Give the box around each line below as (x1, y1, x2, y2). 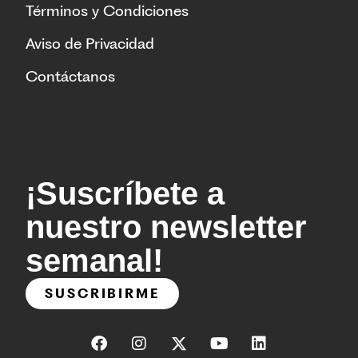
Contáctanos (26, 67, 115, 86)
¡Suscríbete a (26, 175, 225, 211)
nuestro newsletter (26, 209, 307, 245)
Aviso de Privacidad (26, 34, 154, 53)
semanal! (26, 242, 163, 278)
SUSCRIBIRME (45, 285, 160, 301)
